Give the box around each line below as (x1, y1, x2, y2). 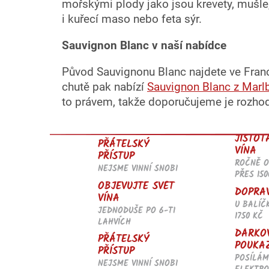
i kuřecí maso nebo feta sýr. (62, 12, 205, 26)
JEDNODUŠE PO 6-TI (98, 204, 175, 217)
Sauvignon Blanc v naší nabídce (62, 38, 226, 52)
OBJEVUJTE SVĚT (98, 178, 174, 195)
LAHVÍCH (98, 215, 131, 229)
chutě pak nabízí (62, 80, 147, 94)
